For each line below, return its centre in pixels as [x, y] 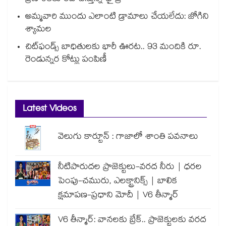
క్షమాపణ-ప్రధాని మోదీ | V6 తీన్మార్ [118, 196]
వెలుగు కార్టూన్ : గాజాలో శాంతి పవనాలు [128, 137]
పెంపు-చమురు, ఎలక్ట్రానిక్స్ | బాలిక [118, 182]
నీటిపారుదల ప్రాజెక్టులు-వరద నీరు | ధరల [130, 168]
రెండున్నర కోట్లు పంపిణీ [66, 60]
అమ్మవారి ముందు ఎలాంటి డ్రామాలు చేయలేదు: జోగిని [117, 17]
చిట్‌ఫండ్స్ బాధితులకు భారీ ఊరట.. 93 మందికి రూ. [113, 48]
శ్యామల [38, 30]
